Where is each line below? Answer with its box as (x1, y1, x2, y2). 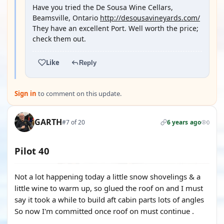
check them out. (32, 34, 86, 43)
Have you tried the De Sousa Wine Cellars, (32, 2, 173, 12)
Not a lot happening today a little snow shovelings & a (14, 171, 200, 181)
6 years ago (166, 117, 201, 126)
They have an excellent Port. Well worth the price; (32, 23, 198, 33)
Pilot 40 (14, 144, 49, 157)
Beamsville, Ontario (32, 13, 100, 22)
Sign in (14, 89, 36, 98)
